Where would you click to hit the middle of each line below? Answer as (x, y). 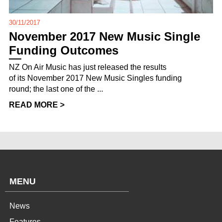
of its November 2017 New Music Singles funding (95, 78)
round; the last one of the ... (56, 89)
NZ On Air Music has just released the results (88, 67)
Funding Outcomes (64, 50)
